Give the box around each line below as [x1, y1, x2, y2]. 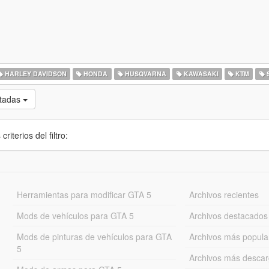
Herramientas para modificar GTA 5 [16, 189, 151, 201]
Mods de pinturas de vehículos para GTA [16, 231, 172, 243]
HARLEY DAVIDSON [2, 69, 67, 78]
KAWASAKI [181, 69, 219, 78]
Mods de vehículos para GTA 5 [16, 210, 134, 222]
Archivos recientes [189, 189, 259, 201]
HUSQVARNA [122, 69, 166, 78]
